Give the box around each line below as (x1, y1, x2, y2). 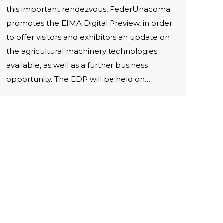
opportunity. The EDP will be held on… (6, 74, 150, 84)
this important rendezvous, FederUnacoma (6, 4, 170, 14)
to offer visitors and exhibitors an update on (6, 32, 170, 42)
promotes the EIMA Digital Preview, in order (6, 18, 172, 28)
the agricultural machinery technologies (6, 46, 157, 56)
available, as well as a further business (6, 60, 148, 70)
